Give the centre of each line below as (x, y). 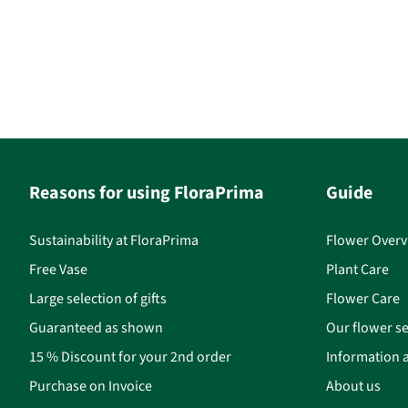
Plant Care (357, 269)
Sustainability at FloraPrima (114, 240)
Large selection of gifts (98, 298)
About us (353, 386)
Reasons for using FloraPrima (147, 193)
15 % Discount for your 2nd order (130, 357)
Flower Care (362, 298)
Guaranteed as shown (96, 327)
